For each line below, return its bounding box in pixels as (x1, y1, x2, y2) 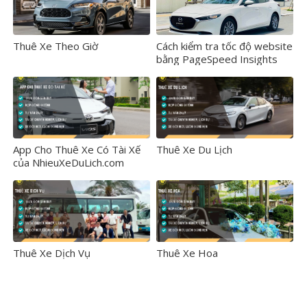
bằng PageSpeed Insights (156, 51, 278, 66)
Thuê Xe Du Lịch (156, 142, 232, 156)
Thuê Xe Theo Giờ (13, 38, 98, 53)
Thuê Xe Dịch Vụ (13, 245, 90, 260)
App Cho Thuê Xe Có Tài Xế (13, 142, 140, 156)
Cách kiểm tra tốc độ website (156, 38, 293, 53)
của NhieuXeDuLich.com (13, 155, 124, 169)
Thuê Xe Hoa (156, 245, 218, 260)
